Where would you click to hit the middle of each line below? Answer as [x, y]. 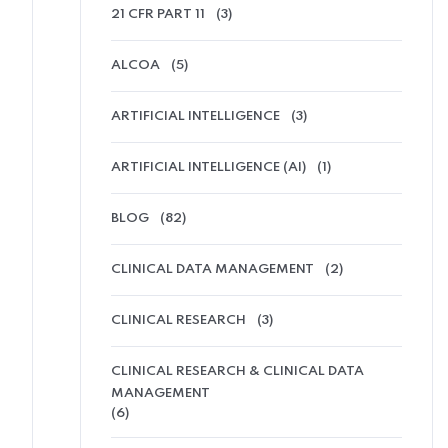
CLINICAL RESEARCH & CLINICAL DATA [237, 371]
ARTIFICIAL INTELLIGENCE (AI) [208, 167]
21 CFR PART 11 [158, 14]
